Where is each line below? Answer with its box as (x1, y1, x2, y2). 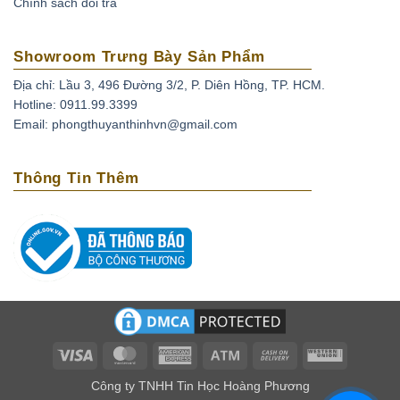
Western (342, 346, 389, 361)
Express (192, 366, 237, 381)
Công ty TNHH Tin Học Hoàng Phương (90, 379, 310, 394)
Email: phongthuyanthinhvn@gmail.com (13, 117, 237, 132)
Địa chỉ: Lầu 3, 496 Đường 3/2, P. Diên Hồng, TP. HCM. (13, 78, 325, 93)
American (192, 346, 246, 361)
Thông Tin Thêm (13, 170, 139, 187)
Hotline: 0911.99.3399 (13, 97, 137, 112)
